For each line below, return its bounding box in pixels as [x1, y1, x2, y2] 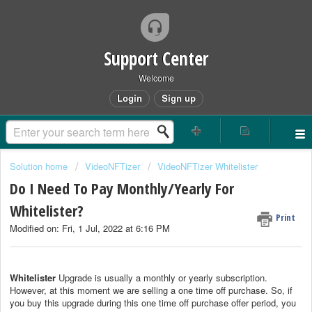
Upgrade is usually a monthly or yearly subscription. [56, 270, 267, 284]
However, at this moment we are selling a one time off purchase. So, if [10, 283, 292, 297]
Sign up [161, 91, 196, 104]
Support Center [104, 46, 208, 71]
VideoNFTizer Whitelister [157, 159, 258, 173]
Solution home [10, 159, 70, 173]
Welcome [138, 72, 174, 84]
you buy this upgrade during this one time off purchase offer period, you [10, 295, 296, 309]
